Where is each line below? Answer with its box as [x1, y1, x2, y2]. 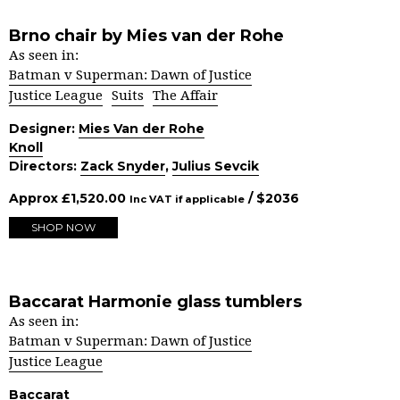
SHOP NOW [31, 221, 96, 234]
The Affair [153, 87, 218, 104]
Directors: [9, 158, 80, 174]
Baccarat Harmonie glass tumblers [9, 292, 302, 312]
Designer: [9, 121, 79, 137]
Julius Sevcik [172, 158, 259, 174]
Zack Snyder [80, 158, 165, 174]
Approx [9, 190, 62, 206]
